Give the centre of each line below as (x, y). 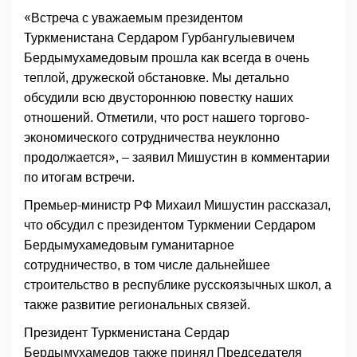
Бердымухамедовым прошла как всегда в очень (167, 58)
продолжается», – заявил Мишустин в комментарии (177, 158)
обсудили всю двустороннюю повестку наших (159, 98)
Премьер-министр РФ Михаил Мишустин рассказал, (177, 206)
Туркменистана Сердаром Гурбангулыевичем (159, 38)
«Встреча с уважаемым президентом (133, 18)
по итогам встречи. (79, 178)
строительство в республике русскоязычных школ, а (178, 285)
